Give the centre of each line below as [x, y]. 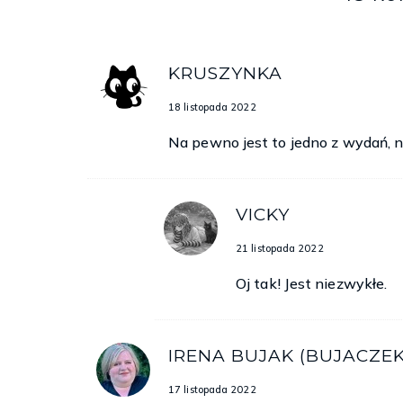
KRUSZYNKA [225, 73]
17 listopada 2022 [212, 390]
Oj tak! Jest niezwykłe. [312, 283]
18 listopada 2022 [212, 107]
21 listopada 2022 [280, 249]
